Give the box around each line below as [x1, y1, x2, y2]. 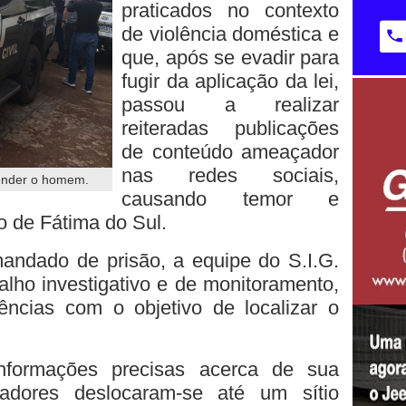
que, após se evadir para [121, 46, 339, 69]
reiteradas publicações [121, 117, 339, 140]
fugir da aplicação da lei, [121, 70, 339, 92]
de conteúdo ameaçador [121, 140, 339, 163]
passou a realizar [121, 93, 339, 116]
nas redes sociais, [121, 164, 339, 187]
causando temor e [121, 188, 339, 210]
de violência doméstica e [121, 23, 339, 45]
